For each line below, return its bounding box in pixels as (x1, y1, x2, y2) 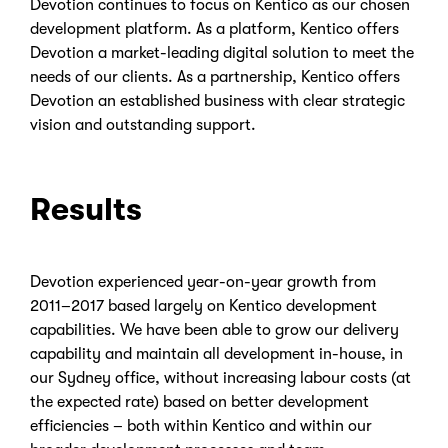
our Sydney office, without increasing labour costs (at (30, 369, 411, 388)
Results (30, 191, 142, 229)
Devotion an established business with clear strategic (30, 92, 405, 111)
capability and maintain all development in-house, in (30, 345, 403, 364)
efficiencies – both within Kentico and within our (30, 417, 372, 436)
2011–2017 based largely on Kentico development (30, 297, 377, 316)
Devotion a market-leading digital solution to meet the (30, 44, 414, 63)
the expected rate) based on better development (30, 393, 369, 412)
